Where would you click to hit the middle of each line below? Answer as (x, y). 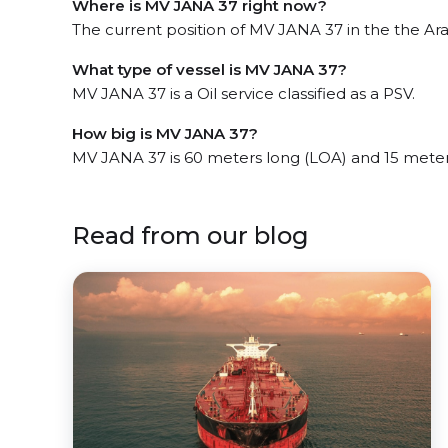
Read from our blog (190, 235)
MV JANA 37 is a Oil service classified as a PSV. (243, 93)
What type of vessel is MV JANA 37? (209, 69)
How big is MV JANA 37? (165, 133)
